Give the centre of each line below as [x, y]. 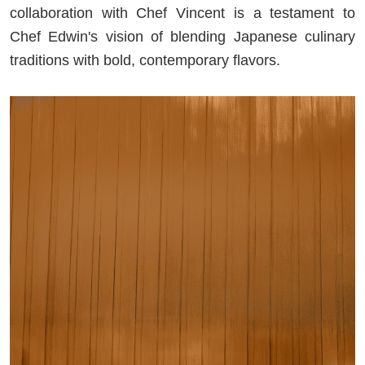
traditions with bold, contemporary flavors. [145, 60]
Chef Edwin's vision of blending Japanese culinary [182, 36]
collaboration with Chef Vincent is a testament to [182, 13]
